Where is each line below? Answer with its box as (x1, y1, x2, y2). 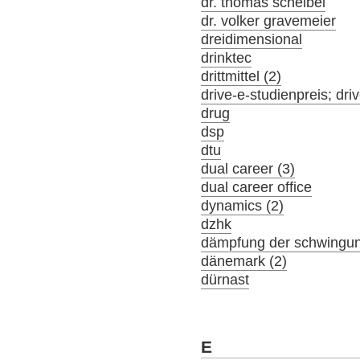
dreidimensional (201, 31, 303, 47)
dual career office (201, 178, 313, 195)
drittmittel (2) (201, 67, 282, 84)
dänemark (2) (201, 252, 288, 269)
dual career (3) (201, 160, 296, 177)
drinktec (201, 49, 252, 66)
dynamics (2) (201, 197, 284, 214)
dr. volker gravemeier (201, 12, 337, 29)
